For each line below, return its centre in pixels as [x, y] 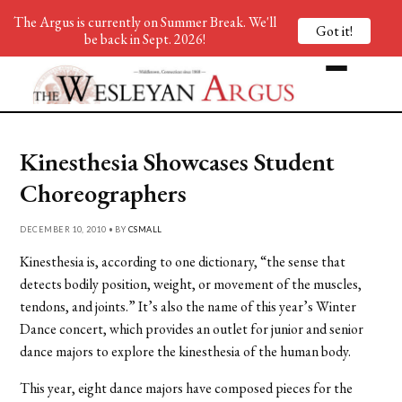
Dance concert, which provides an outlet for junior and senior [192, 328]
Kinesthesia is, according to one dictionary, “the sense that [183, 261]
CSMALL [145, 229]
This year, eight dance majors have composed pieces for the [187, 388]
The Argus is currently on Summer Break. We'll [144, 22]
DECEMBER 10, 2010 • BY [74, 229]
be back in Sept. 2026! [144, 39]
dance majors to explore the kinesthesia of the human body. [186, 351]
